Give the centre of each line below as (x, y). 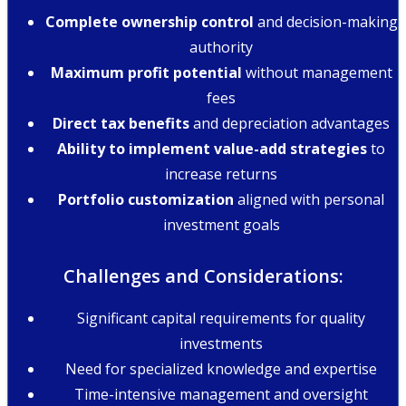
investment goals (221, 225)
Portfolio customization (146, 200)
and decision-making (325, 22)
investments (221, 343)
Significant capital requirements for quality (221, 318)
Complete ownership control (149, 22)
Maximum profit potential (146, 73)
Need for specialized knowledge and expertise (221, 368)
